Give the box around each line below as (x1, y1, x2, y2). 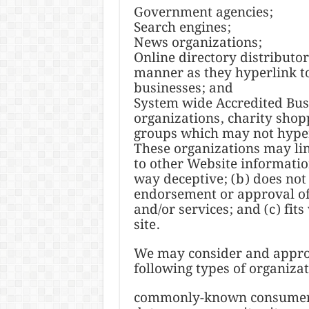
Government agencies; (133, 1, 273, 23)
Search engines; (133, 17, 231, 39)
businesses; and (133, 77, 233, 99)
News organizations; (133, 32, 262, 54)
